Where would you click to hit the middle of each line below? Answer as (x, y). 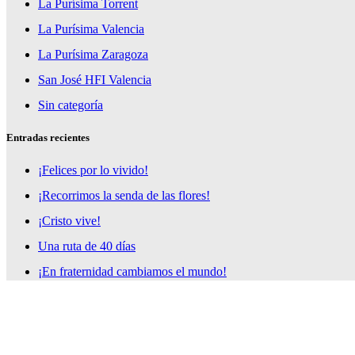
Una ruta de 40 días (87, 246)
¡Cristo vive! (69, 221)
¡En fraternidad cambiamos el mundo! (132, 272)
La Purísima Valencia (91, 29)
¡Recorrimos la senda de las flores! (124, 196)
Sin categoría (71, 105)
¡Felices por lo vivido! (93, 170)
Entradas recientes (48, 138)
